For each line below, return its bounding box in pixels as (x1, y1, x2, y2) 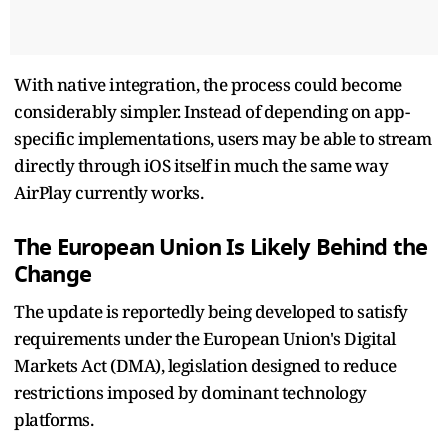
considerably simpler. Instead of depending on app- (14, 99, 409, 123)
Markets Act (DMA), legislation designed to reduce (14, 353, 397, 377)
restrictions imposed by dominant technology (14, 380, 367, 404)
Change (14, 257, 91, 291)
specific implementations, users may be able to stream (14, 126, 432, 150)
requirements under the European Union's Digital (14, 326, 396, 350)
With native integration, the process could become (14, 72, 402, 96)
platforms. (14, 407, 93, 431)
